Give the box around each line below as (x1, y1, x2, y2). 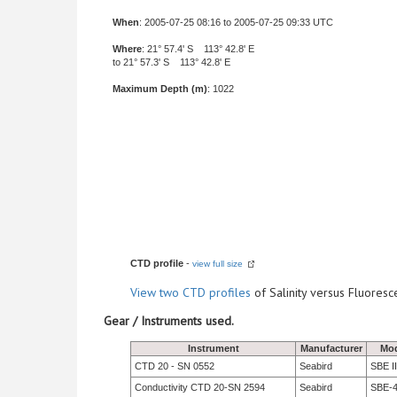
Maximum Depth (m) (113, 83, 207, 94)
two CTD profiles (160, 284, 251, 300)
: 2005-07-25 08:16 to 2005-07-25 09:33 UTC (139, 17, 333, 27)
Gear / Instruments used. (104, 313, 234, 329)
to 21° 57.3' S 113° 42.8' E (113, 57, 230, 67)
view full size (192, 259, 243, 269)
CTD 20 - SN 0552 (135, 361, 214, 371)
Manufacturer (300, 343, 362, 354)
